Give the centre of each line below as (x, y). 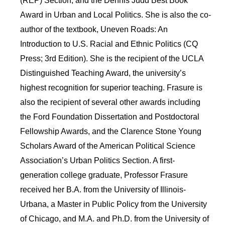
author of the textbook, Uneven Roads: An (94, 29)
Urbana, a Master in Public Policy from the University (114, 204)
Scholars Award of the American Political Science (108, 146)
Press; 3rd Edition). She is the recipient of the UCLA (112, 58)
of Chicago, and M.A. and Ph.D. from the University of (115, 218)
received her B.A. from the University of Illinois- (103, 189)
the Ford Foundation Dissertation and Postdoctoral (110, 117)
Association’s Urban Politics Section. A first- (98, 160)
